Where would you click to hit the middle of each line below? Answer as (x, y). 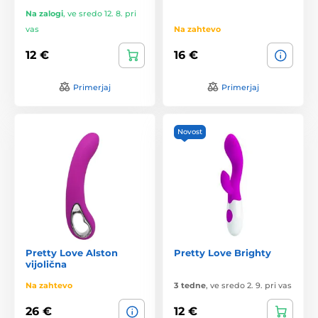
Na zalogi (44, 13)
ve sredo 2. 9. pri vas (251, 285)
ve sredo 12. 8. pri (102, 13)
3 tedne (190, 285)
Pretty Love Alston (72, 252)
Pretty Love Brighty (223, 252)
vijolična (46, 264)
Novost (190, 131)
